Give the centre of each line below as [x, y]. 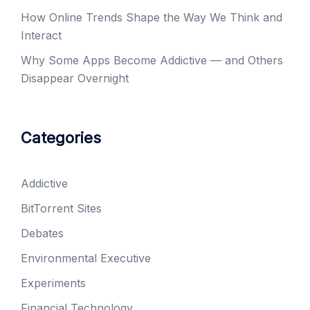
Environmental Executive [86, 258]
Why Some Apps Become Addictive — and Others [152, 61]
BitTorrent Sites [61, 209]
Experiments [53, 283]
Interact [41, 36]
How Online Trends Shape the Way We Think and [152, 18]
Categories [61, 138]
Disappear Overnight [75, 79]
